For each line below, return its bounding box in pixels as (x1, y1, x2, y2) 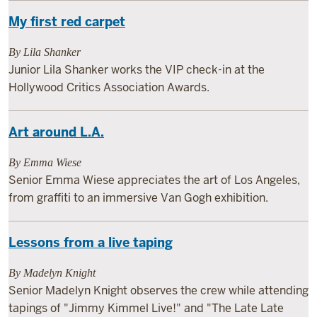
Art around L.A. (8, 124, 104, 141)
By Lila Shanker (8, 46, 81, 59)
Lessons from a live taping (8, 234, 173, 251)
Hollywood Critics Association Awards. (8, 80, 209, 96)
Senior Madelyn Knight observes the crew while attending (8, 283, 309, 299)
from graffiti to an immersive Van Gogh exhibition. (8, 190, 268, 206)
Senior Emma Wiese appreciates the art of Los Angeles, (8, 173, 300, 188)
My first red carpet (8, 13, 125, 30)
